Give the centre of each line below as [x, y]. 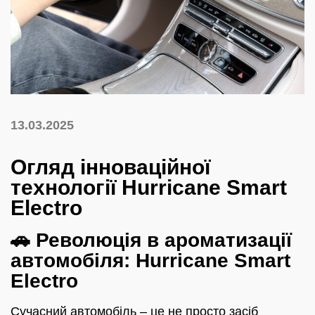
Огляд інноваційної [110, 167]
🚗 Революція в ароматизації [151, 239]
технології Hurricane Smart [149, 187]
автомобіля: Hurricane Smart [150, 260]
